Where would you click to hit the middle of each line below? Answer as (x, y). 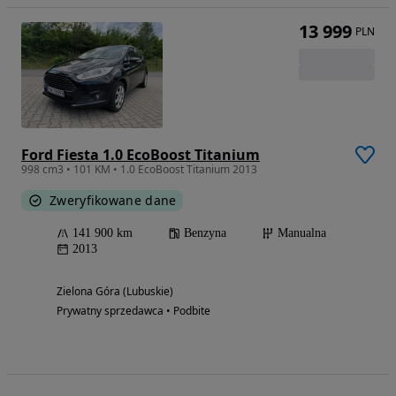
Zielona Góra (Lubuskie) (115, 292)
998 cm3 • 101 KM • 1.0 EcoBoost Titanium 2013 (139, 170)
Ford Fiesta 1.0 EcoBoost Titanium (141, 155)
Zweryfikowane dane (113, 201)
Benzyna (205, 233)
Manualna (302, 233)
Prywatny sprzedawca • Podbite (133, 311)
